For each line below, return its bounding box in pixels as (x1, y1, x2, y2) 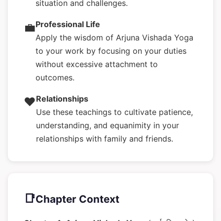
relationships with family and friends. (36, 134, 173, 144)
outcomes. (36, 73, 74, 82)
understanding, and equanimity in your (36, 120, 179, 130)
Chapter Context (36, 192, 119, 205)
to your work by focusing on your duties (36, 46, 186, 56)
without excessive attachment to (36, 59, 158, 69)
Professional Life (36, 19, 100, 29)
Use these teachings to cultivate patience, (36, 107, 193, 117)
